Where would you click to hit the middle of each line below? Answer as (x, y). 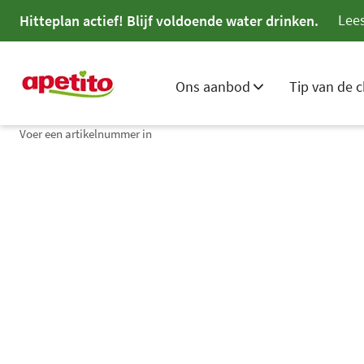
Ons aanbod (212, 87)
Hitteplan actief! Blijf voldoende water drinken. (169, 21)
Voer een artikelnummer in (85, 134)
